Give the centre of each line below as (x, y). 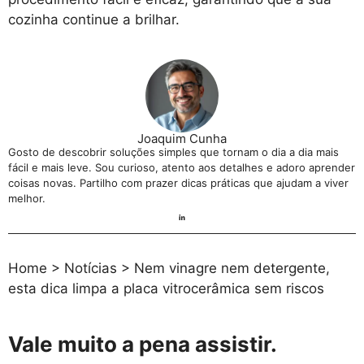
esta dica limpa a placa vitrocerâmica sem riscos (166, 289)
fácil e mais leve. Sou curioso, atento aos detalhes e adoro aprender (182, 167)
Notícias (91, 269)
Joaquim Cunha (182, 138)
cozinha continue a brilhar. (94, 20)
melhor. (27, 198)
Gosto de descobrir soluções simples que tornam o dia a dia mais (173, 152)
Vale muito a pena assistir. (143, 344)
